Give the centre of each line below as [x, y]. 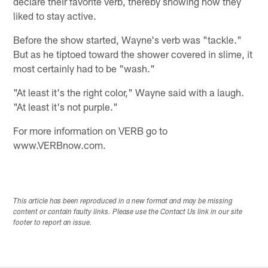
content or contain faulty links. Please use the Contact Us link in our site [128, 212]
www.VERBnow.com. [60, 144]
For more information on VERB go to [91, 130]
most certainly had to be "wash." [84, 68]
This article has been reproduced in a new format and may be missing [123, 201]
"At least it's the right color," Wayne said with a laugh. [129, 92]
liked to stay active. [55, 15]
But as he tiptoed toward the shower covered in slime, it [133, 54]
